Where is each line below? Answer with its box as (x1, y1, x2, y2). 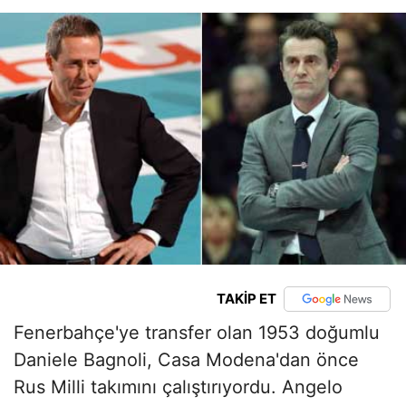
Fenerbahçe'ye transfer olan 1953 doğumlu (14, 321, 380, 343)
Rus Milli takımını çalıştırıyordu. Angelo (14, 375, 343, 398)
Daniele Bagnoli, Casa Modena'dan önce (14, 348, 359, 371)
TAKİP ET (216, 290, 276, 308)
